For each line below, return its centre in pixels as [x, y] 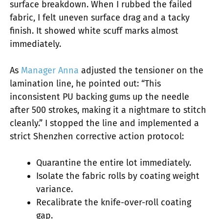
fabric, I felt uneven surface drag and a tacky [100, 17]
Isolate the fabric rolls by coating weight [118, 176]
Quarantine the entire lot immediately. [114, 163]
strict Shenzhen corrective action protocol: [97, 136]
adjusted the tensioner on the [142, 70]
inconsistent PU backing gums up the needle [99, 97]
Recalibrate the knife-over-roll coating [114, 202]
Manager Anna [51, 70]
